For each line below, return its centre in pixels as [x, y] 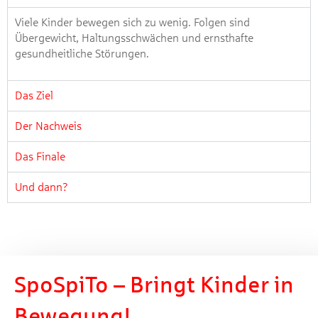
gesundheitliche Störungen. [82, 54]
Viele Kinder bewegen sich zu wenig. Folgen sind [132, 22]
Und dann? [42, 187]
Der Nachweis [48, 126]
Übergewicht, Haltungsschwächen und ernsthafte [134, 38]
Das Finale [40, 157]
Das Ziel [34, 95]
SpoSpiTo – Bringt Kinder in [154, 285]
